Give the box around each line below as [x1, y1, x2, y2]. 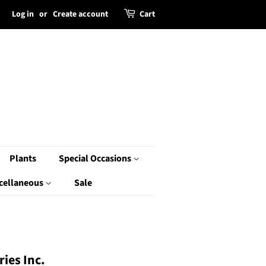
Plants [9, 152, 36, 165]
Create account [53, 8, 108, 20]
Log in [12, 8, 34, 20]
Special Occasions [59, 152, 133, 165]
